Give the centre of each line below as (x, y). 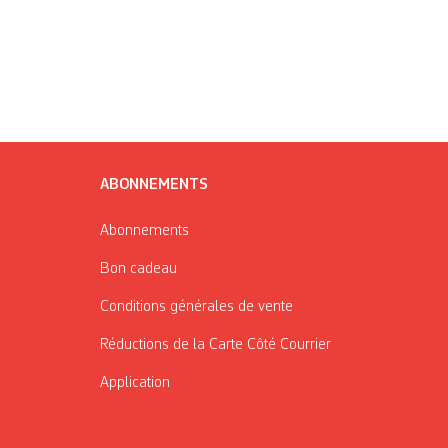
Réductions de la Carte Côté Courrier (215, 344)
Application (135, 382)
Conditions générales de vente (196, 306)
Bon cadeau (138, 268)
